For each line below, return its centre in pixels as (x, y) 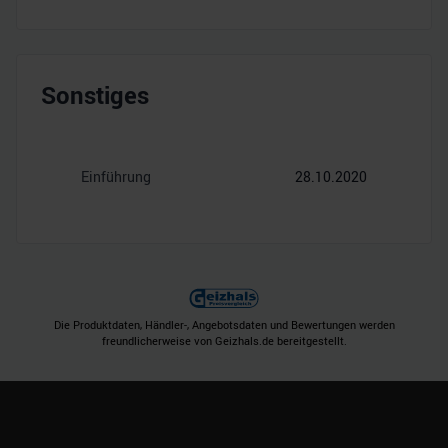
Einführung (116, 176)
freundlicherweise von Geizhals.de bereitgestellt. (224, 341)
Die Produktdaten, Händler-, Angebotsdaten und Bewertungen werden (224, 325)
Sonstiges (95, 95)
